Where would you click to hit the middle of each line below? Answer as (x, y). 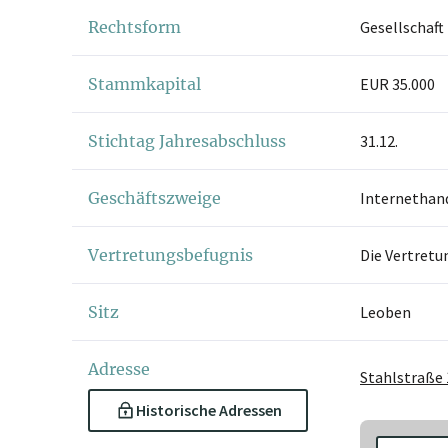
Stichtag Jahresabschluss (187, 141)
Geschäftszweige (154, 198)
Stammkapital (144, 84)
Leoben (385, 312)
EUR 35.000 (397, 84)
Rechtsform (134, 27)
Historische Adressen (209, 410)
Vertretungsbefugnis (170, 255)
